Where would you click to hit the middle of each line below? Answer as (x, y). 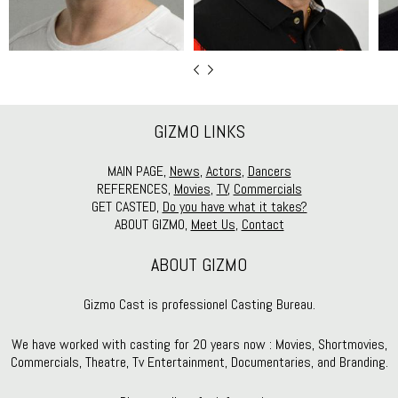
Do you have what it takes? (235, 207)
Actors (223, 171)
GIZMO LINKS (199, 132)
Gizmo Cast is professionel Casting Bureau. (199, 305)
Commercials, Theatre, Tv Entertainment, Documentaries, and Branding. (199, 362)
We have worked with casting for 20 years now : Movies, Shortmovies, (199, 345)
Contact (263, 225)
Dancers (269, 171)
